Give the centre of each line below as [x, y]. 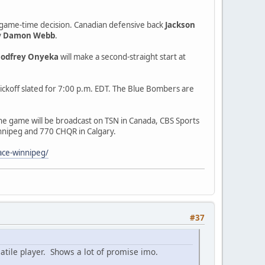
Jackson [180, 25]
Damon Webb [29, 36]
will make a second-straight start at [123, 57]
